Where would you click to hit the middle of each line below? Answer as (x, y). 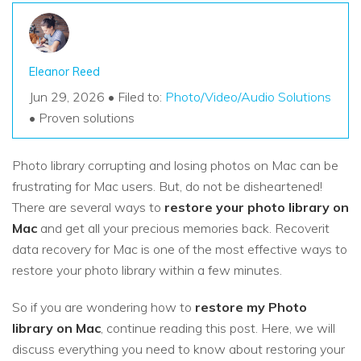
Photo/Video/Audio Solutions (248, 96)
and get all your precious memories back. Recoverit (183, 228)
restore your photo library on (257, 207)
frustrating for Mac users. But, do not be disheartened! (167, 187)
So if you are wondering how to (104, 307)
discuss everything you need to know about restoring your (178, 349)
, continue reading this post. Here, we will (218, 328)
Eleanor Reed (64, 72)
